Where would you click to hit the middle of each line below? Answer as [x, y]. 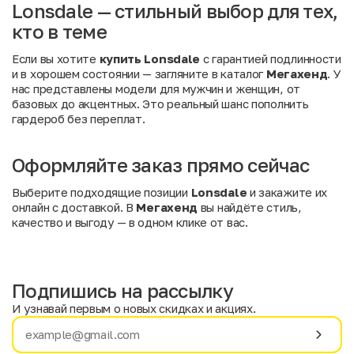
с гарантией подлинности [271, 59]
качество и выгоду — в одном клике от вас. [130, 222]
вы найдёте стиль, [250, 207]
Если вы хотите [56, 59]
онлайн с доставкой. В [74, 207]
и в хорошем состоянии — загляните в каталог [139, 74]
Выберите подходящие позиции [102, 192]
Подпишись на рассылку [122, 291]
